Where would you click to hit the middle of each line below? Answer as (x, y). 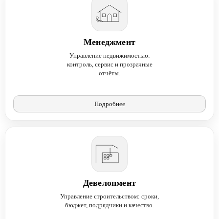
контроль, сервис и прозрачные (109, 65)
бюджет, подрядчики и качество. (109, 205)
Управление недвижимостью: (109, 56)
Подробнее (109, 104)
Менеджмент (109, 42)
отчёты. (109, 73)
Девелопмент (109, 183)
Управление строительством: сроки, (109, 197)
